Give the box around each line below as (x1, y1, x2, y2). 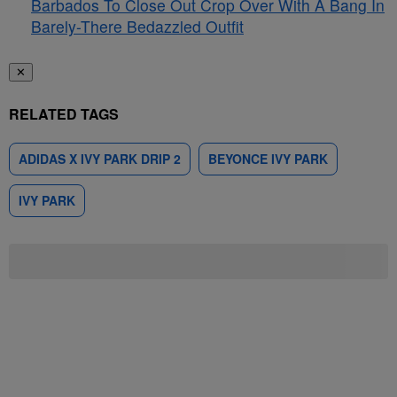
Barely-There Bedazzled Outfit (31, 15, 244, 37)
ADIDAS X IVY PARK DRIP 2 (19, 150, 181, 167)
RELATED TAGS (9, 104, 119, 124)
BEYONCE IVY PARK (208, 150, 328, 167)
